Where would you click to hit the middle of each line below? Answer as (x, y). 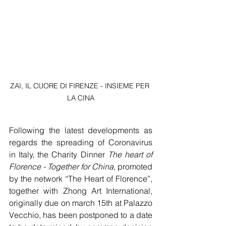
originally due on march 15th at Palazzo (81, 203)
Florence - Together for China (61, 167)
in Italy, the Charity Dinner (59, 155)
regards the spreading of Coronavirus (81, 143)
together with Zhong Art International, (81, 191)
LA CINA (81, 98)
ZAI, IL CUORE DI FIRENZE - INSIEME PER (81, 86)
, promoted (133, 167)
